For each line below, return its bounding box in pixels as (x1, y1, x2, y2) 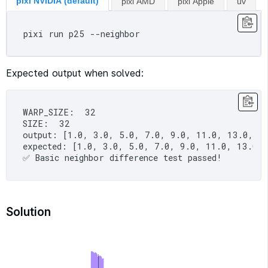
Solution (6, 204, 51, 219)
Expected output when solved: (6, 66, 144, 79)
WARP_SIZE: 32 (23, 106, 96, 118)
